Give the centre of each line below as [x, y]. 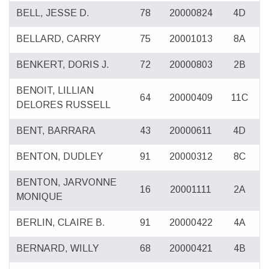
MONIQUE [40, 197]
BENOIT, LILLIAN [55, 91]
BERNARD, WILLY [58, 249]
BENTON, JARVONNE [67, 183]
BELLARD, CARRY [59, 39]
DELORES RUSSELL [64, 105]
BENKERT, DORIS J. [63, 65]
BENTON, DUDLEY [60, 157]
